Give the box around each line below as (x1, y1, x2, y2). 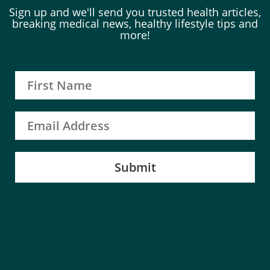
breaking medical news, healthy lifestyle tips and (12, 16, 258, 31)
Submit (114, 159, 156, 176)
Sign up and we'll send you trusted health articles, (9, 5, 261, 20)
